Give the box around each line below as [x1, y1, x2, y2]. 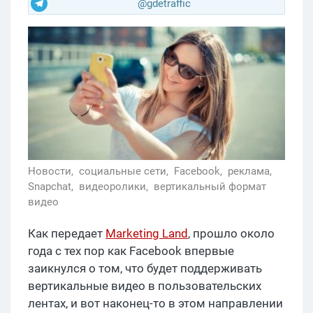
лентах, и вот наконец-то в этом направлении [28, 296, 283, 311]
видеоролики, [79, 180, 151, 194]
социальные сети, [79, 165, 171, 178]
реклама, [228, 165, 275, 178]
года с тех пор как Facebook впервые [28, 244, 234, 259]
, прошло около [188, 226, 275, 241]
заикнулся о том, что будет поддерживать [28, 261, 262, 276]
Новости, [28, 165, 76, 178]
